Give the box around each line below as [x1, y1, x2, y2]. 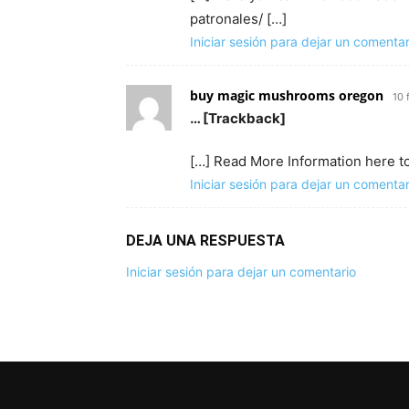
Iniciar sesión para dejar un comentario [126, 264, 356, 279]
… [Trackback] [190, 110, 286, 127]
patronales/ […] [190, 10, 287, 27]
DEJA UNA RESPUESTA [126, 232, 285, 249]
